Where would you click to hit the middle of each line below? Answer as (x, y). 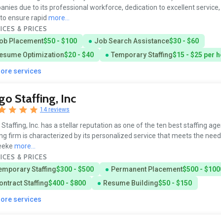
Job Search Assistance (131, 41)
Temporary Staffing (142, 55)
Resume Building (130, 183)
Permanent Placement (147, 169)
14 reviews (55, 109)
